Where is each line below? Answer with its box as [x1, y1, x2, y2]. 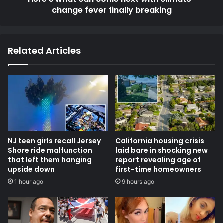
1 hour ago [14, 178, 43, 186]
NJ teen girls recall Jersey [8, 136, 101, 146]
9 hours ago [122, 178, 154, 186]
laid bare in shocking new [115, 145, 208, 156]
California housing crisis [115, 136, 204, 146]
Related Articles [8, 44, 81, 57]
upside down [8, 164, 55, 175]
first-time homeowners [115, 164, 201, 175]
